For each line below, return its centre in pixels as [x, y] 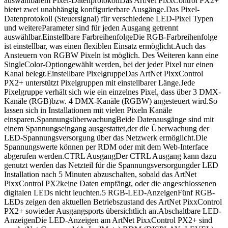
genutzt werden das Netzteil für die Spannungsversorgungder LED [111, 165]
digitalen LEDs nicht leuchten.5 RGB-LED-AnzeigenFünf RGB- [109, 192]
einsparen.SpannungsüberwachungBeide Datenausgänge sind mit [109, 119]
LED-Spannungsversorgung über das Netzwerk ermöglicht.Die [106, 137]
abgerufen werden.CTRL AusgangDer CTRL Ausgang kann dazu [110, 156]
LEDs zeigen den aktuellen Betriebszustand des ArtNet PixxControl [113, 202]
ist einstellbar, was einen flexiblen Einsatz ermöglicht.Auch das [105, 46]
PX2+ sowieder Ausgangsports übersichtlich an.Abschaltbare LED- [113, 211]
